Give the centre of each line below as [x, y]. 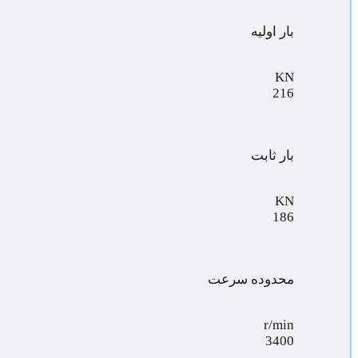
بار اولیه [272, 31]
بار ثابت [272, 155]
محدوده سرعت [251, 279]
